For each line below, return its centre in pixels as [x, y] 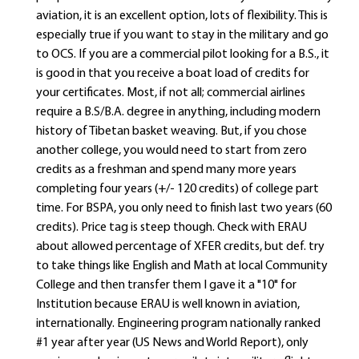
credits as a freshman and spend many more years [166, 170]
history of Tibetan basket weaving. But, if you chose [171, 131]
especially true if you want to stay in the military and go [182, 35]
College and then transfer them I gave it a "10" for [166, 285]
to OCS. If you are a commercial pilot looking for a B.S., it [183, 54]
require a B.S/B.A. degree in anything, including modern [178, 112]
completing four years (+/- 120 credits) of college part [177, 189]
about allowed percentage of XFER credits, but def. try [180, 247]
